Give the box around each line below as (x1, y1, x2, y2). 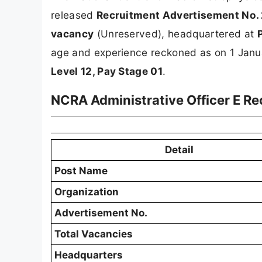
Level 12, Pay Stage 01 (51, 64, 163, 77)
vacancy (51, 27, 94, 40)
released (51, 8, 96, 21)
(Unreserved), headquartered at (94, 27, 257, 40)
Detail (164, 144, 194, 156)
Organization (54, 186, 119, 198)
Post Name (54, 165, 108, 177)
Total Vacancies (54, 228, 133, 240)
